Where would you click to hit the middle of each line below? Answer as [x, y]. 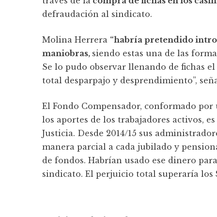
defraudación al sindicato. [97, 14]
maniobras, [67, 54]
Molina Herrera [76, 40]
